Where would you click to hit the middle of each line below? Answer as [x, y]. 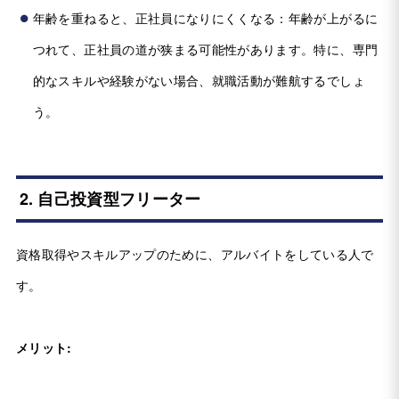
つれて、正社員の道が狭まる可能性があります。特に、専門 [205, 49]
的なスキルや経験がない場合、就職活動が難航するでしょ [199, 81]
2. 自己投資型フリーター [110, 199]
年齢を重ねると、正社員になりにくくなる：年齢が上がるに [205, 18]
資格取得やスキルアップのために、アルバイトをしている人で [195, 254]
